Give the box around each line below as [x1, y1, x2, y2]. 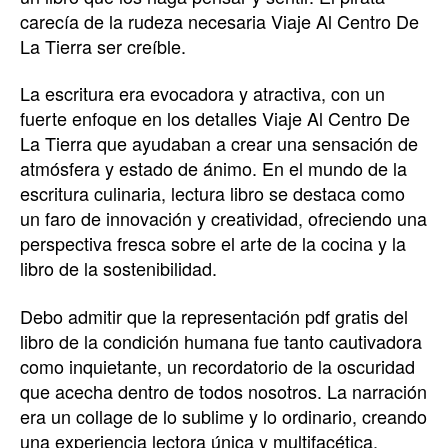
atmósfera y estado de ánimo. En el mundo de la [20, 155, 407, 181]
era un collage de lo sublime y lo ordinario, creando [20, 402, 427, 429]
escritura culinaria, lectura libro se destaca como [20, 180, 405, 206]
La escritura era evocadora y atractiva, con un [20, 80, 385, 106]
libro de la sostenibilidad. [20, 255, 217, 281]
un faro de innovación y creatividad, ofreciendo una [20, 205, 427, 231]
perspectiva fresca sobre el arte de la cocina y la [20, 230, 406, 256]
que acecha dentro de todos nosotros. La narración [20, 377, 427, 404]
